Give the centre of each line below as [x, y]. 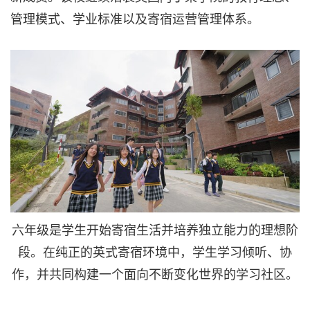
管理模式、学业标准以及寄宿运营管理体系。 [135, 18]
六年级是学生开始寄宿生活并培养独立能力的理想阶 [155, 229]
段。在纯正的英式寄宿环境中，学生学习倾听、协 [155, 251]
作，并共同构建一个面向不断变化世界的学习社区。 [155, 273]
